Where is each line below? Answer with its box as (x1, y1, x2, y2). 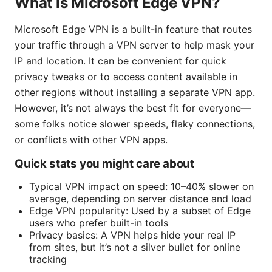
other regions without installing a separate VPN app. (15, 86, 255, 98)
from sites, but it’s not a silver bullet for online (29, 240, 240, 253)
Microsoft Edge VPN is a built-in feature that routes (15, 22, 252, 35)
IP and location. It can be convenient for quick (15, 54, 226, 67)
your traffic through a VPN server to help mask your (15, 38, 254, 51)
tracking (29, 253, 67, 265)
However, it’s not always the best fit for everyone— (15, 101, 251, 114)
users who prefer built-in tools (29, 216, 168, 229)
